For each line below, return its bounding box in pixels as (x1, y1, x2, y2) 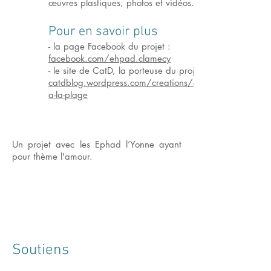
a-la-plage (48, 89, 88, 100)
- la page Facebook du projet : (48, 41, 171, 52)
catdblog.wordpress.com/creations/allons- (48, 77, 217, 88)
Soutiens (12, 241, 69, 260)
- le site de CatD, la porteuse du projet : (48, 65, 208, 76)
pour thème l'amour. (12, 151, 93, 162)
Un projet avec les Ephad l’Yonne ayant (12, 139, 181, 150)
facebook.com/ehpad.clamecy (48, 53, 171, 64)
